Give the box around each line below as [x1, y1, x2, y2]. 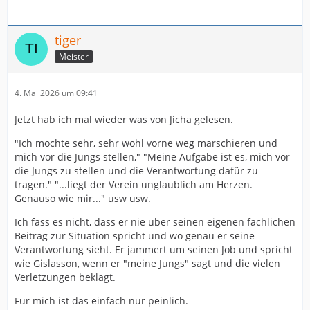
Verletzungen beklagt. [15, 270, 116, 284]
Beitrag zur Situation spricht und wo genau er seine [15, 228, 255, 242]
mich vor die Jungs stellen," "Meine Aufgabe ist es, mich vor [15, 149, 290, 163]
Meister [59, 50, 89, 62]
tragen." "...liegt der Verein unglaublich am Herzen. [15, 177, 253, 191]
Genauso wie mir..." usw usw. [15, 191, 151, 205]
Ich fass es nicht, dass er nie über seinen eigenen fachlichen [15, 215, 295, 228]
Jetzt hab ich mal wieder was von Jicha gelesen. [15, 112, 233, 126]
